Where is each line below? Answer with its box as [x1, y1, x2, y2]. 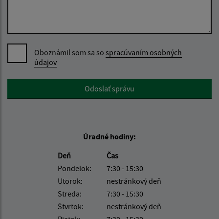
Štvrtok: [58, 201, 84, 211]
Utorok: [58, 176, 83, 186]
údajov [34, 57, 57, 67]
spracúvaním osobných [106, 47, 182, 57]
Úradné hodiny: [83, 131, 136, 141]
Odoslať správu [85, 84, 134, 93]
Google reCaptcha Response [7, 80, 99, 89]
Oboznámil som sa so [34, 47, 106, 57]
